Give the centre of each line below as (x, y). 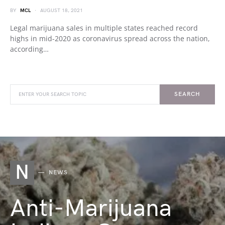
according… (29, 49)
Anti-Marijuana (91, 209)
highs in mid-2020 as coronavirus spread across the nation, (110, 38)
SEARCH (187, 94)
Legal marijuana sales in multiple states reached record (104, 28)
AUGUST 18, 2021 (62, 11)
